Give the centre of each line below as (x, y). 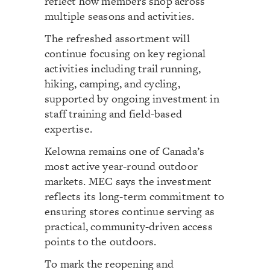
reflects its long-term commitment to (135, 196)
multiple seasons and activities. (120, 16)
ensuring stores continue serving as (130, 211)
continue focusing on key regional (125, 53)
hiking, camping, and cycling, (112, 83)
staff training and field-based (113, 114)
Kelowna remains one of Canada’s (125, 151)
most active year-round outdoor (121, 166)
